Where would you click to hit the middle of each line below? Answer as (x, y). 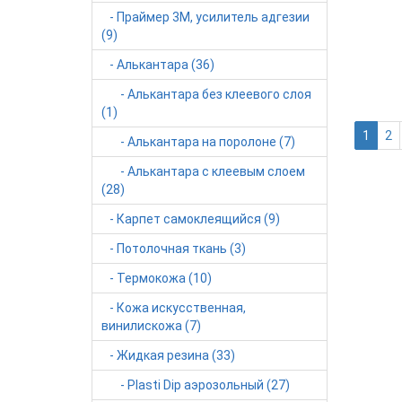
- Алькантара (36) (158, 65)
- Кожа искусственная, (174, 308)
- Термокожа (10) (157, 278)
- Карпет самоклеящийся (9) (191, 219)
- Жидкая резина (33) (168, 355)
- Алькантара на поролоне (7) (198, 142)
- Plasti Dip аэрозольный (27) (196, 385)
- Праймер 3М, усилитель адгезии (205, 17)
